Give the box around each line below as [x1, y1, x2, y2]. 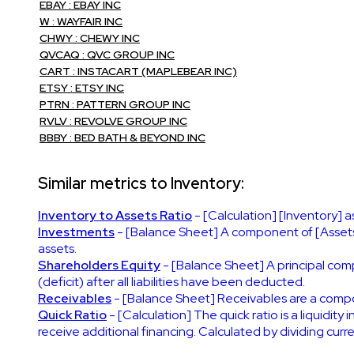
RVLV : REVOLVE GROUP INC [40, 113, 187, 128]
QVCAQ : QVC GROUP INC [40, 47, 175, 62]
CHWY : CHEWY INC [40, 30, 140, 45]
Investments [38, 223, 115, 240]
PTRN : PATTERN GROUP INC [40, 96, 190, 111]
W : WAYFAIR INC [40, 13, 122, 28]
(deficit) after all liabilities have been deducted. [38, 273, 305, 290]
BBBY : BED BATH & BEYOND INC [40, 130, 205, 145]
